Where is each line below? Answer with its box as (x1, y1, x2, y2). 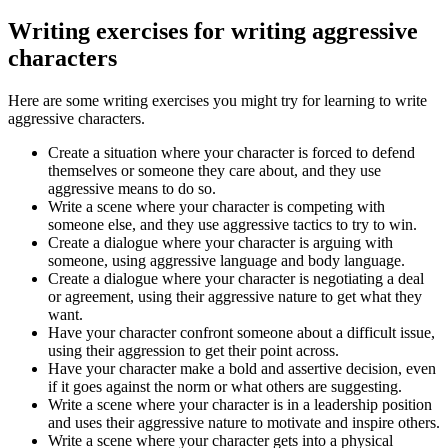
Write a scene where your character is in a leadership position (48, 395, 432, 413)
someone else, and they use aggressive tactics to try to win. (48, 215, 417, 233)
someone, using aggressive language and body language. (48, 251, 405, 269)
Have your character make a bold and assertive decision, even (48, 359, 436, 377)
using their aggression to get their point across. (48, 341, 339, 359)
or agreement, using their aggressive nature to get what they (48, 287, 422, 305)
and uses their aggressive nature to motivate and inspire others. (48, 413, 440, 431)
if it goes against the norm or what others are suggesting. (48, 377, 402, 395)
